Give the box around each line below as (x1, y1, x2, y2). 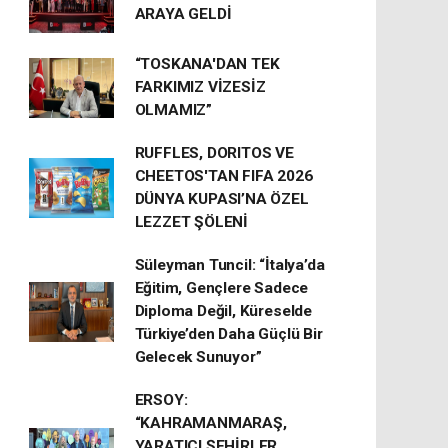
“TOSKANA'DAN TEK (134, 55, 280, 73)
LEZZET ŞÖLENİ (134, 213, 249, 231)
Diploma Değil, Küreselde (134, 302, 312, 320)
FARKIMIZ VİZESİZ (134, 78, 266, 96)
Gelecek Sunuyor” (134, 348, 262, 366)
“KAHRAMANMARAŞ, (134, 414, 287, 432)
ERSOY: (134, 391, 188, 409)
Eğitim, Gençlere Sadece (134, 279, 309, 297)
